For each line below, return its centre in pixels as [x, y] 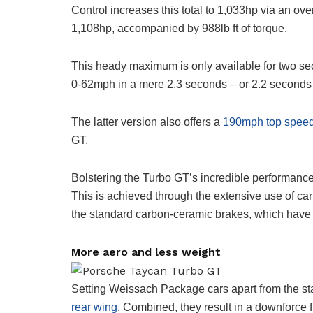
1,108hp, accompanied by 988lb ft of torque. [179, 29]
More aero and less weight [146, 252]
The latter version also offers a [147, 122]
